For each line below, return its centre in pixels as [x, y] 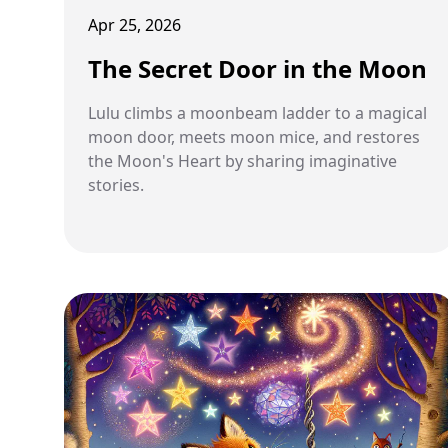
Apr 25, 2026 [134, 25]
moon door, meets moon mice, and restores [254, 137]
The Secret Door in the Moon [257, 68]
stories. [116, 185]
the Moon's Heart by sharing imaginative [242, 161]
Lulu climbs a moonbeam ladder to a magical [257, 113]
